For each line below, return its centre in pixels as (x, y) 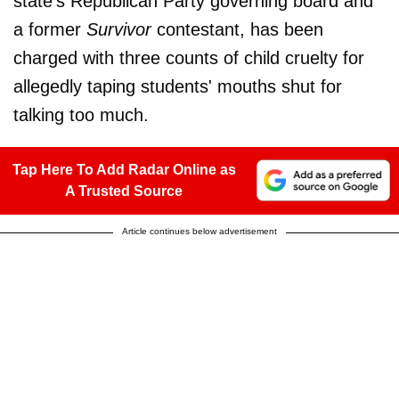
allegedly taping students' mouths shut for (178, 86)
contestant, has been (237, 29)
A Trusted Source (124, 191)
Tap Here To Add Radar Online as (124, 169)
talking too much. (81, 114)
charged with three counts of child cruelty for (189, 57)
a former (50, 29)
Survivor (119, 29)
